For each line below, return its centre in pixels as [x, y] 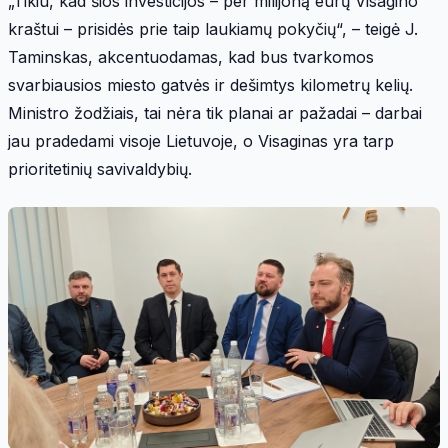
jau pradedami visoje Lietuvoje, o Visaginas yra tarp [201, 140]
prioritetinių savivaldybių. [100, 168]
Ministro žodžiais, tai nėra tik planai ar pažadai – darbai [215, 112]
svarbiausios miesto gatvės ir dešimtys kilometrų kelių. [210, 84]
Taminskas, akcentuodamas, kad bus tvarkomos [191, 56]
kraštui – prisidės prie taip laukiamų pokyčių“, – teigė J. [213, 28]
